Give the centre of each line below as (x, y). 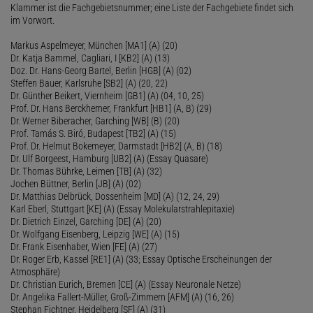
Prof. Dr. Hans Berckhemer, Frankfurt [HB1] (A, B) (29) (111, 108)
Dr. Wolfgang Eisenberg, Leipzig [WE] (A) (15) (95, 234)
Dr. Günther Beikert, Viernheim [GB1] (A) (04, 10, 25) (107, 95)
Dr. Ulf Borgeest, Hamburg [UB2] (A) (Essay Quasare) (109, 158)
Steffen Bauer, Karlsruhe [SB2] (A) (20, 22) (89, 83)
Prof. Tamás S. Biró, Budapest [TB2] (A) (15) (93, 133)
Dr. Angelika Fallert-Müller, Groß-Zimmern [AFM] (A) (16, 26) (122, 297)
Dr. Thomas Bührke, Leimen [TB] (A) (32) (86, 171)
